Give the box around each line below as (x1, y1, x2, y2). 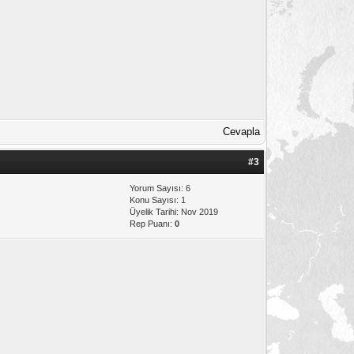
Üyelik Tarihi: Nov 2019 (130, 206, 219, 217)
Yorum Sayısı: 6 (130, 183, 191, 193)
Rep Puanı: (130, 218, 175, 228)
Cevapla (223, 125, 261, 137)
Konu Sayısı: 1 (130, 194, 186, 205)
